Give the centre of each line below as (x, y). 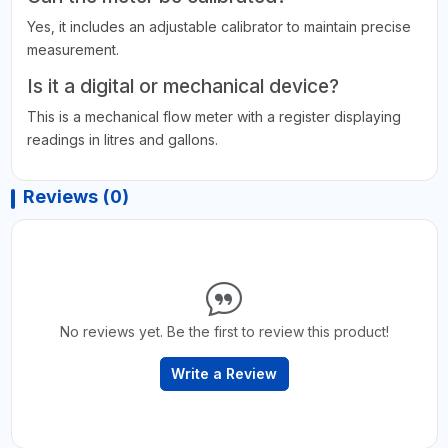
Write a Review (224, 374)
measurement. (72, 50)
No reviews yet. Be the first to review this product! (224, 332)
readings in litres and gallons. (122, 140)
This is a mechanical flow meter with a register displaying (213, 117)
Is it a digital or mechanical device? (182, 86)
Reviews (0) (75, 197)
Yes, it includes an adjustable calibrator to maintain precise (218, 27)
